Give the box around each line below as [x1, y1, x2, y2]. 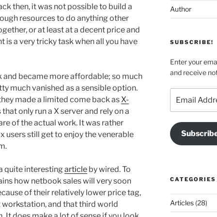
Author [170, 5, 191, 14]
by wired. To [87, 165, 131, 174]
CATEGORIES [170, 175, 216, 183]
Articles [170, 198, 194, 207]
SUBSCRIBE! [170, 39, 214, 46]
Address [169, 99, 197, 108]
